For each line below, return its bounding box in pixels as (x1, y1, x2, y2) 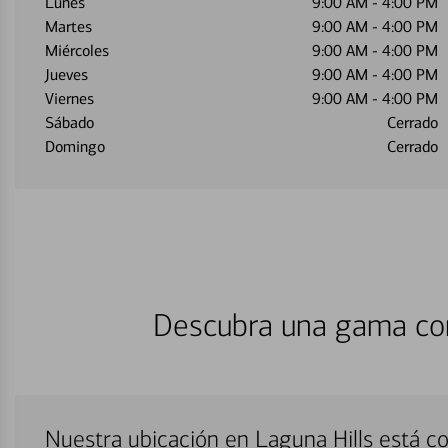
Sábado (45, 113, 94, 132)
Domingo (45, 137, 105, 156)
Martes (45, 17, 92, 36)
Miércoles (45, 41, 109, 60)
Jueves (45, 65, 88, 84)
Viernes (45, 89, 94, 108)
